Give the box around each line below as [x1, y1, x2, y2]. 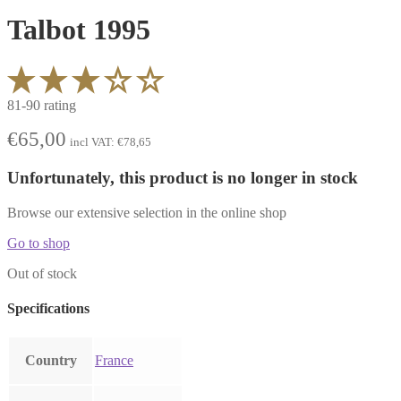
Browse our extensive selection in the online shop [7, 204, 286, 220]
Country [24, 353, 77, 369]
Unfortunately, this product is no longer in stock [7, 167, 358, 187]
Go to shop [7, 235, 70, 251]
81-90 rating [7, 98, 76, 114]
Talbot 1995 [7, 13, 150, 46]
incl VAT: [70, 135, 117, 149]
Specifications [7, 300, 90, 316]
